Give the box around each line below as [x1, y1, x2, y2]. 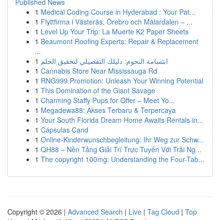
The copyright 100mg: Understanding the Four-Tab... [41, 154, 204, 164]
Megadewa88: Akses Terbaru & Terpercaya [41, 105, 176, 115]
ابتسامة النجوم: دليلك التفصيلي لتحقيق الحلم [41, 56, 168, 66]
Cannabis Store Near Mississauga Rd [41, 66, 157, 76]
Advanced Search [68, 207, 123, 217]
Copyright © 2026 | [7, 207, 68, 217]
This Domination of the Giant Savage [41, 85, 155, 95]
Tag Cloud [147, 207, 179, 217]
